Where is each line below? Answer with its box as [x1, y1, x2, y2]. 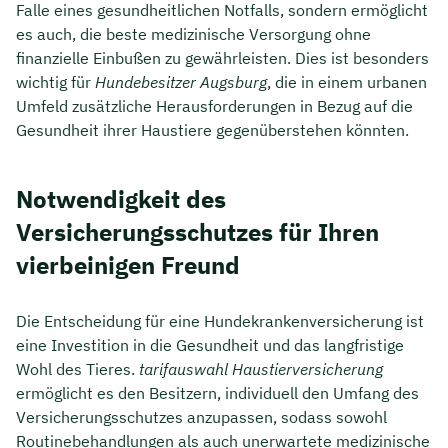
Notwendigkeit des [16, 182, 226, 215]
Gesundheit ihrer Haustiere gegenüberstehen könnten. [16, 119, 409, 140]
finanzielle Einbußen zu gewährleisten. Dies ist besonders [16, 47, 429, 68]
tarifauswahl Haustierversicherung [139, 358, 383, 379]
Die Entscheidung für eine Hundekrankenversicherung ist [16, 310, 424, 331]
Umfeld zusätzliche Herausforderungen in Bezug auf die [16, 95, 413, 116]
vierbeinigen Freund [16, 248, 240, 281]
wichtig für [16, 71, 95, 92]
